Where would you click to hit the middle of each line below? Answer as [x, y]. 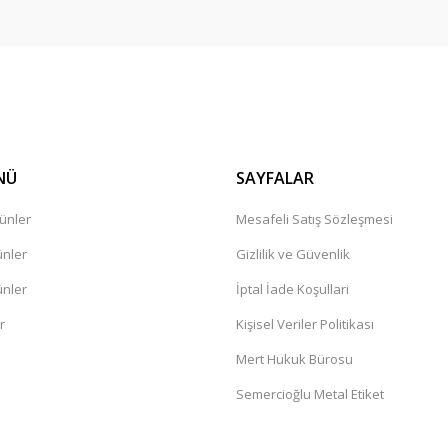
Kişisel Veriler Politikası [305, 324]
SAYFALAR [275, 178]
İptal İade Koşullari [292, 289]
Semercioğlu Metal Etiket [310, 394]
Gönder [224, 65]
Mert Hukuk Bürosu [294, 359]
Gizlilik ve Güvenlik [293, 254]
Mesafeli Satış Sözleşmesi [314, 219]
